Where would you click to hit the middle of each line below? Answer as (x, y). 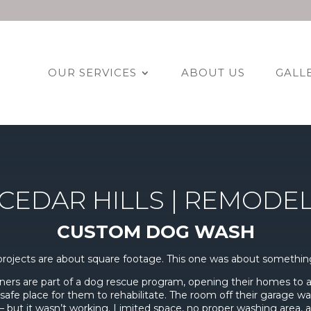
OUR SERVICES (92, 73)
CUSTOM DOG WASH (155, 232)
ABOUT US (213, 73)
